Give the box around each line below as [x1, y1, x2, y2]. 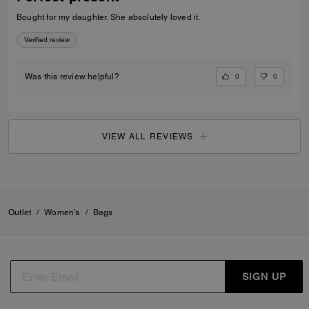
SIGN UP [241, 270, 286, 282]
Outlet [8, 208, 32, 218]
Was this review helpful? [25, 71, 119, 81]
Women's [44, 208, 80, 218]
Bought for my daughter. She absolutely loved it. [17, 12, 201, 22]
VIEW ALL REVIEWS [101, 131, 194, 141]
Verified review [24, 34, 70, 44]
